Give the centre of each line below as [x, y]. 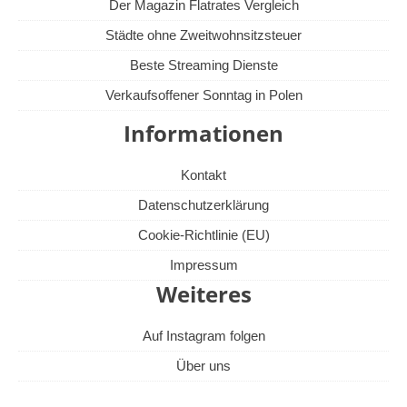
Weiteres [203, 295]
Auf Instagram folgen [203, 336]
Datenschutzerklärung [203, 205]
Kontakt [203, 175]
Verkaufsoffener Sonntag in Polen [203, 95]
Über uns [203, 366]
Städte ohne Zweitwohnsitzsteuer [203, 35]
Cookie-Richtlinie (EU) [203, 235]
